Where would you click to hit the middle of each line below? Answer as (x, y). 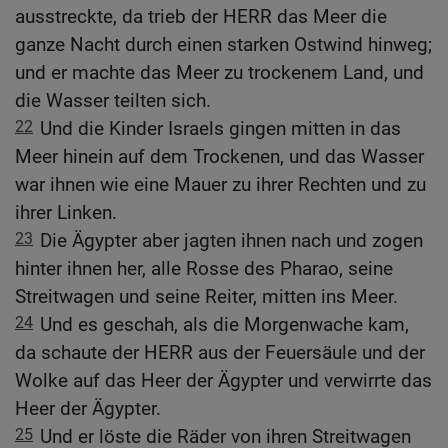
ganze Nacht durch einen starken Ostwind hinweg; (223, 45)
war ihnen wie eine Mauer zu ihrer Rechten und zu (220, 185)
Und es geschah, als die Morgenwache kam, (224, 325)
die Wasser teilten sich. (113, 101)
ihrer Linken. (66, 213)
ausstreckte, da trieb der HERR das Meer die (201, 17)
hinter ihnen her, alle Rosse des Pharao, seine (204, 269)
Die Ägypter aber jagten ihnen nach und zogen (231, 241)
